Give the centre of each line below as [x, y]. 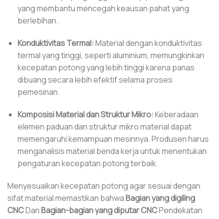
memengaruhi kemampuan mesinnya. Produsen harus [113, 139]
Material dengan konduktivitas [148, 43]
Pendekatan [180, 210]
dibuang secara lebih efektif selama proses [95, 79]
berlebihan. [38, 21]
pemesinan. [38, 92]
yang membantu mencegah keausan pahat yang [103, 9]
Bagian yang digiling [160, 198]
